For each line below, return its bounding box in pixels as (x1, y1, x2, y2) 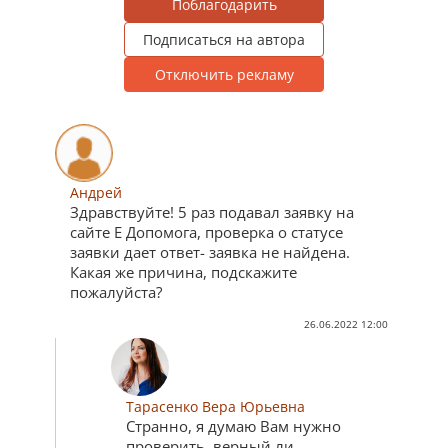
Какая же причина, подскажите (70, 261, 297, 282)
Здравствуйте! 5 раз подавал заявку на (70, 201, 354, 222)
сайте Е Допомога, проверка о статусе (70, 221, 343, 242)
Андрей (70, 182, 122, 202)
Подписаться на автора (143, 29, 305, 49)
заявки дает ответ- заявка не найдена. (70, 241, 350, 262)
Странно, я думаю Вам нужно (126, 416, 341, 437)
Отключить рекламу (154, 64, 294, 84)
